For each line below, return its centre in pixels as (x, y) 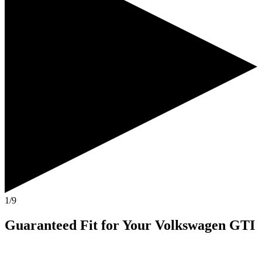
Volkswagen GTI (205, 225)
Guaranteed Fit (51, 225)
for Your (126, 225)
